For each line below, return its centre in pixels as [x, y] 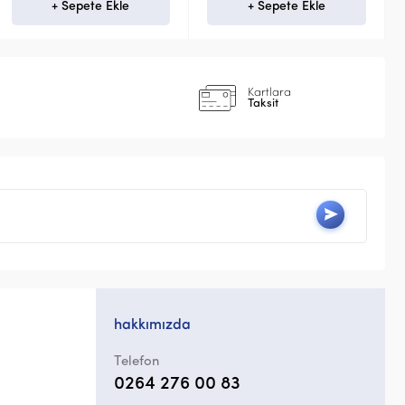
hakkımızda [152, 326]
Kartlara [269, 92]
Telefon [137, 363]
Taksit [263, 103]
